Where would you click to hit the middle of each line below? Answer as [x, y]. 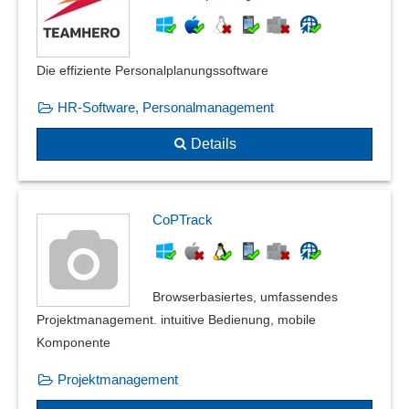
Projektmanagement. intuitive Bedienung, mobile [176, 319]
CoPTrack [183, 219]
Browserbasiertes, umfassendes [245, 296]
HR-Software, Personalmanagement [166, 107]
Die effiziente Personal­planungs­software [152, 70]
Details [214, 143]
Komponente [73, 342]
